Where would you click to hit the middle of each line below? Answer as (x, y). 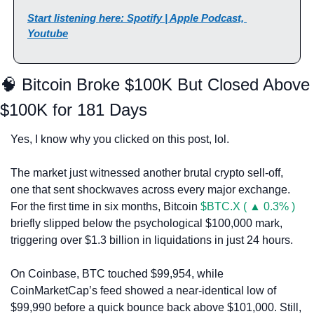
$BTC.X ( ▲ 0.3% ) (248, 206)
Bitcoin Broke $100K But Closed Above (163, 84)
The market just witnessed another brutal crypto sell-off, (147, 172)
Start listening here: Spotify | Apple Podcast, (136, 18)
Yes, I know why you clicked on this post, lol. (120, 139)
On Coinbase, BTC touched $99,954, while (117, 273)
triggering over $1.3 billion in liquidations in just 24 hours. (152, 240)
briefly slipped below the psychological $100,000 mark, (146, 223)
